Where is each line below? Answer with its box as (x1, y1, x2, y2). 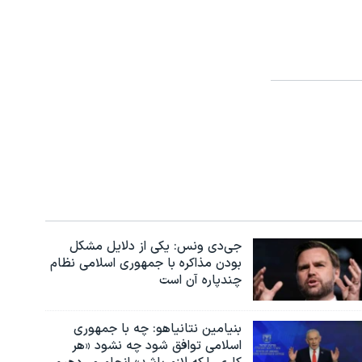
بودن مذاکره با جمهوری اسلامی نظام (49, 253, 242, 273)
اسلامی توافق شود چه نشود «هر (71, 336, 242, 356)
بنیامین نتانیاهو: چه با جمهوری (73, 319, 242, 339)
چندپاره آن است (158, 270, 242, 290)
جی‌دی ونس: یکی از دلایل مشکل (69, 236, 242, 256)
